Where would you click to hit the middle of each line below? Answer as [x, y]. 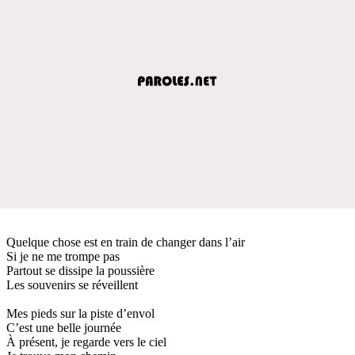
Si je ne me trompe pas [63, 256]
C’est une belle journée [64, 327]
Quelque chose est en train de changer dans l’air [126, 242]
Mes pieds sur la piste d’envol [80, 313]
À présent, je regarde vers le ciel [86, 342]
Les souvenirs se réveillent [72, 284]
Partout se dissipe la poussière [80, 270]
